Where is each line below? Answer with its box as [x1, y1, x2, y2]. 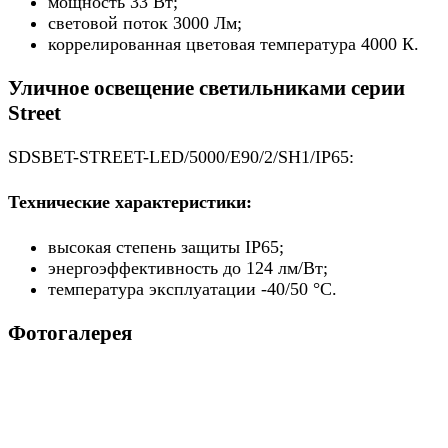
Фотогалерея [8, 320, 132, 345]
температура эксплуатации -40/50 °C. [48, 278, 337, 299]
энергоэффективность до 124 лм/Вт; [48, 257, 328, 278]
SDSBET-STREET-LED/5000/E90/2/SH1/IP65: [8, 146, 354, 167]
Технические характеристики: [8, 191, 252, 212]
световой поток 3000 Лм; [48, 12, 242, 33]
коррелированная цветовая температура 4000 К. [48, 33, 419, 54]
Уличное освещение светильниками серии [8, 75, 405, 100]
